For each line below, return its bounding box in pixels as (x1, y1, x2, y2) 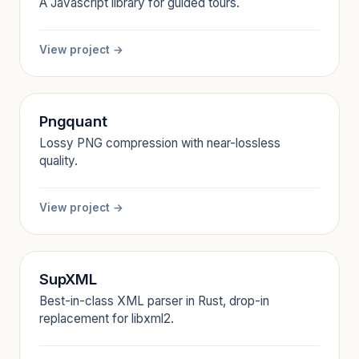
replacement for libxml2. (39, 311, 174, 326)
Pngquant (39, 112, 107, 130)
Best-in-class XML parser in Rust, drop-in (39, 293, 269, 309)
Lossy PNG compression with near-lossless (39, 135, 280, 151)
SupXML (39, 270, 97, 288)
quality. (39, 153, 78, 168)
